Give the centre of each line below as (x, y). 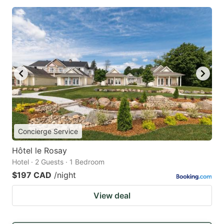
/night (65, 175)
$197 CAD (32, 175)
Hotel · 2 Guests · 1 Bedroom (58, 161)
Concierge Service (48, 131)
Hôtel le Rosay (39, 150)
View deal (112, 195)
